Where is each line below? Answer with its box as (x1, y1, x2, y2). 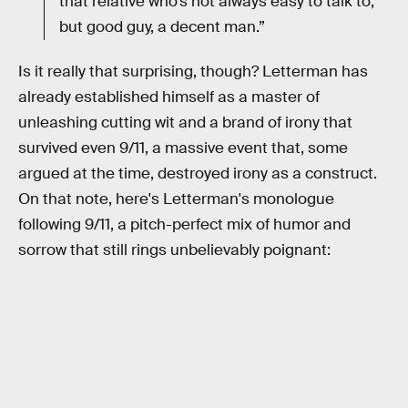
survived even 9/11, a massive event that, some (18, 138, 348, 158)
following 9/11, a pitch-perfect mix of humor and (18, 215, 351, 235)
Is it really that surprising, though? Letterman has (18, 62, 368, 82)
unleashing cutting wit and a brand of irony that (18, 113, 352, 133)
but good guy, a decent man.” (59, 16, 265, 36)
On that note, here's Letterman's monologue (18, 189, 334, 209)
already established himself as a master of (18, 87, 320, 107)
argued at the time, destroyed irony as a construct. (18, 164, 377, 184)
